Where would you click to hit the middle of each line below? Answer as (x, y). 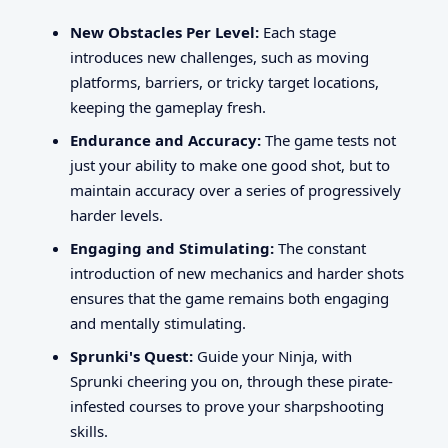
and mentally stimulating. (158, 322)
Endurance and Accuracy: (165, 139)
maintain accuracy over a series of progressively (235, 189)
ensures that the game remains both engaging (229, 297)
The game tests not (328, 139)
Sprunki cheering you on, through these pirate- (231, 380)
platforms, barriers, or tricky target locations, (224, 81)
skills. (89, 430)
